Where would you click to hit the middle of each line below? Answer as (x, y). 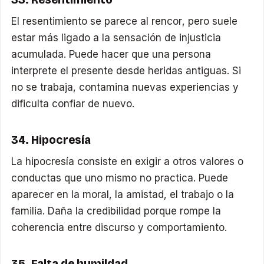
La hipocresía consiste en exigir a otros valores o (128, 162)
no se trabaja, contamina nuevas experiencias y (125, 88)
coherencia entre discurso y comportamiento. (119, 228)
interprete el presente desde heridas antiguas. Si (126, 71)
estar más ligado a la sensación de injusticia (116, 38)
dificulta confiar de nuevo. (73, 104)
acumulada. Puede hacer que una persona (111, 55)
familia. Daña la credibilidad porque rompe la (116, 211)
